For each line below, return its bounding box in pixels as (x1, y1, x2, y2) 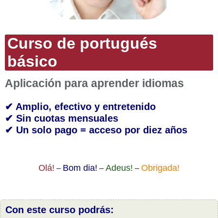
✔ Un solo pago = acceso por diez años (5, 125, 187, 135)
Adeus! (106, 163, 133, 173)
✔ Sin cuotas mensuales (5, 113, 118, 124)
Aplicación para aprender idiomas (5, 77, 184, 90)
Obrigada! (141, 163, 180, 173)
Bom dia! (63, 163, 97, 173)
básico (7, 53, 57, 70)
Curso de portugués (7, 35, 157, 52)
